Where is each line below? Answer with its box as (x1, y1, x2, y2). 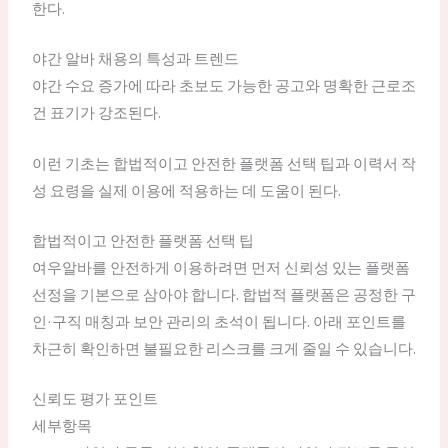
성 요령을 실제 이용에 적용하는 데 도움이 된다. (31, 180, 341, 200)
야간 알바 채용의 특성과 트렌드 (31, 49, 239, 69)
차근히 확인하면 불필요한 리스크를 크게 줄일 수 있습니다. (31, 338, 416, 358)
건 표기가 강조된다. (31, 103, 161, 123)
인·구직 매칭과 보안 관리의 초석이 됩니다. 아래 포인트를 (31, 311, 406, 331)
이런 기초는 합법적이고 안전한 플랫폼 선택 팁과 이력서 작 (31, 153, 416, 173)
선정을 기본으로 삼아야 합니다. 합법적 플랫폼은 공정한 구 (31, 284, 416, 304)
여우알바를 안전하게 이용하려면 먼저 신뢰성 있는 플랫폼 (31, 257, 410, 277)
